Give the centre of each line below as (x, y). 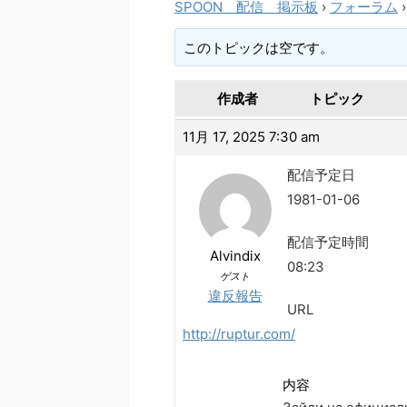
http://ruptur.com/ (239, 334)
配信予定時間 (328, 243)
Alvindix (235, 256)
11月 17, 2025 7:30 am (251, 137)
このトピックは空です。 (259, 47)
